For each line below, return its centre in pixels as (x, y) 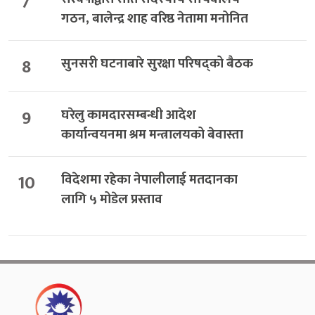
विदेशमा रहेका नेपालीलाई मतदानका (149, 180)
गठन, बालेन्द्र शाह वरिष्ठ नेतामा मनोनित (154, 18)
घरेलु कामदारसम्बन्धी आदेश (128, 115)
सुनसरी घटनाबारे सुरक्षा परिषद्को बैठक (157, 63)
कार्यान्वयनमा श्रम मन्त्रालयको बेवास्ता (152, 134)
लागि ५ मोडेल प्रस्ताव (111, 200)
